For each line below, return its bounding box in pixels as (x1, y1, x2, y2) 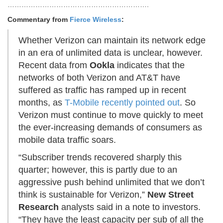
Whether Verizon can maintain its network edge (18, 35, 206, 46)
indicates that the (114, 60, 185, 71)
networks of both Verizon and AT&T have (18, 73, 180, 83)
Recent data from (18, 60, 90, 71)
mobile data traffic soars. (18, 135, 116, 145)
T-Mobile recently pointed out (65, 98, 180, 108)
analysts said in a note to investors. (59, 202, 201, 213)
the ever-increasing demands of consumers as (18, 122, 202, 133)
